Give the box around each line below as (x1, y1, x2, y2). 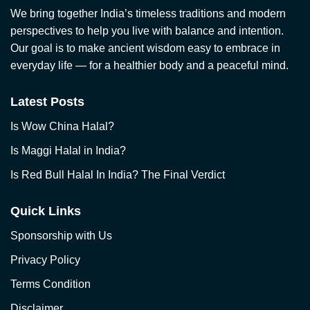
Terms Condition (10, 278, 91, 290)
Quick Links (10, 204, 81, 218)
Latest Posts (10, 95, 84, 109)
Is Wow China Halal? (10, 120, 114, 132)
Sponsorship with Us (10, 230, 112, 241)
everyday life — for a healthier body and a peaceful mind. (10, 60, 289, 71)
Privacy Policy (10, 254, 80, 266)
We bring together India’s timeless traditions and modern (10, 8, 286, 19)
